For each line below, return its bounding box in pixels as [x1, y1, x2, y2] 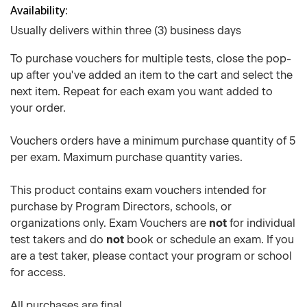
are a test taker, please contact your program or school [10, 249, 292, 262]
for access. [10, 266, 66, 279]
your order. [10, 101, 66, 114]
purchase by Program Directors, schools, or [10, 200, 232, 213]
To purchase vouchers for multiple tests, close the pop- [10, 52, 291, 65]
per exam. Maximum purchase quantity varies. [10, 151, 243, 164]
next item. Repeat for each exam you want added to [10, 85, 273, 98]
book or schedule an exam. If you [124, 233, 294, 246]
